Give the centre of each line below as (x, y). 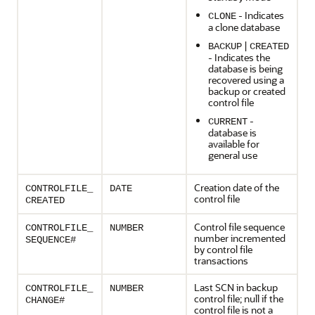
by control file (223, 249)
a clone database (244, 27)
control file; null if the (239, 298)
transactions (221, 261)
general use (233, 155)
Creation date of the (237, 187)
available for (234, 144)
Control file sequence (239, 227)
